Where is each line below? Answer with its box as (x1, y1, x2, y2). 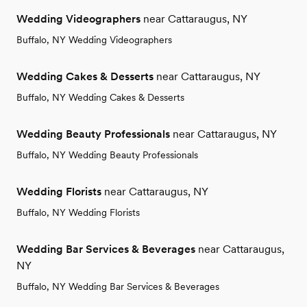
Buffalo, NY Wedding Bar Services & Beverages (16, 280, 219, 292)
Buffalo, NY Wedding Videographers (16, 34, 172, 45)
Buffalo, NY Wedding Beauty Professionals (16, 149, 198, 160)
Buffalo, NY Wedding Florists (16, 206, 140, 218)
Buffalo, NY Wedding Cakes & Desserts (16, 91, 184, 103)
